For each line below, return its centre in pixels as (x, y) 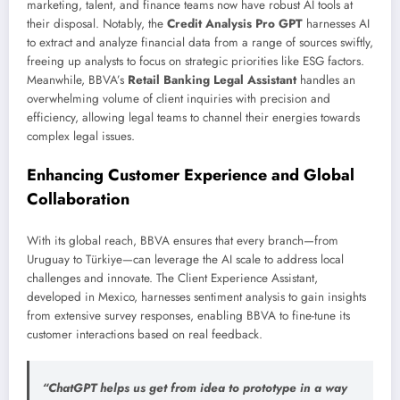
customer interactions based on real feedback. (145, 335)
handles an (326, 80)
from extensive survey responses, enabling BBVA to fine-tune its (188, 316)
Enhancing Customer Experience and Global (191, 175)
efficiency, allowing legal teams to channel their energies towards (193, 118)
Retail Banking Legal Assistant (212, 80)
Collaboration (78, 199)
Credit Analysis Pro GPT (235, 24)
